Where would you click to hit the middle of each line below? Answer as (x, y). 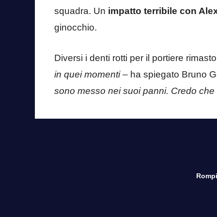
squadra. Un (81, 11)
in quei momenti (87, 74)
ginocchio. (76, 28)
